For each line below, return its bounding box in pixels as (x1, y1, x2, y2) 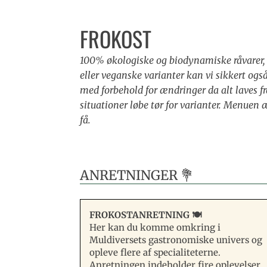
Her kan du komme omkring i (89, 221, 221, 233)
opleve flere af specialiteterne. (89, 246, 221, 258)
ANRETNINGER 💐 (80, 166, 194, 184)
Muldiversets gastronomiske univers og (89, 234, 263, 246)
